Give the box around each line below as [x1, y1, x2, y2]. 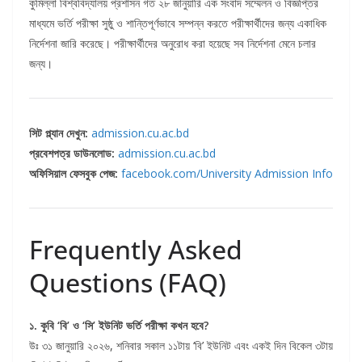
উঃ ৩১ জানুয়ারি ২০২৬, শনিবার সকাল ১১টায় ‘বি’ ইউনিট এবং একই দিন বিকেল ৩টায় [29, 338, 333, 354]
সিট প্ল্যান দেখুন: [29, 125, 88, 141]
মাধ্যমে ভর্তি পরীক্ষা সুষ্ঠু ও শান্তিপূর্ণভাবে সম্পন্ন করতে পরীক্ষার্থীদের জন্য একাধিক [29, 15, 326, 32]
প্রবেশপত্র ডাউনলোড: [29, 145, 115, 162]
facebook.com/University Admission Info [121, 166, 333, 182]
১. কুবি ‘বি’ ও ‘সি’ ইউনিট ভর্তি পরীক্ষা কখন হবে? [29, 318, 208, 334]
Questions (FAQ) [29, 265, 226, 301]
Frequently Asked [29, 232, 242, 267]
